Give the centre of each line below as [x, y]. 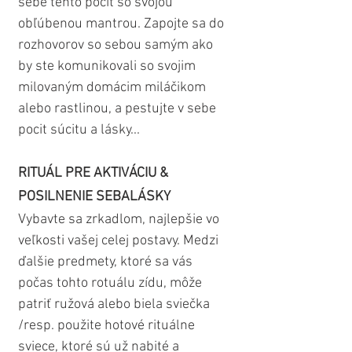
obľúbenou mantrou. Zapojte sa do [123, 24]
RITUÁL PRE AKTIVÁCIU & [95, 174]
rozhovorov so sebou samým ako [117, 46]
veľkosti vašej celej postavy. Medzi [120, 241]
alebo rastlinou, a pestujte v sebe [119, 109]
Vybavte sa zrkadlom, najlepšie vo [120, 220]
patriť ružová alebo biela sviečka [115, 305]
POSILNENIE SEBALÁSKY [94, 197]
